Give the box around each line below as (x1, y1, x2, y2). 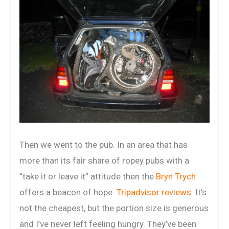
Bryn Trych (156, 171, 196, 181)
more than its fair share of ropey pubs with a (19, 155, 189, 166)
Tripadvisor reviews (117, 187, 191, 197)
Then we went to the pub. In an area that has (19, 139, 188, 150)
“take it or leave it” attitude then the (19, 171, 156, 181)
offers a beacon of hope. (19, 187, 117, 197)
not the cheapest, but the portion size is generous (19, 202, 209, 213)
